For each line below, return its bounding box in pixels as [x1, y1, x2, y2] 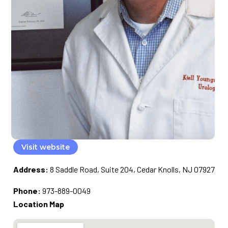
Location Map [13, 199, 64, 209]
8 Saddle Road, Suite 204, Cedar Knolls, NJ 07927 [50, 164, 215, 175]
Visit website [21, 142, 70, 152]
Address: [13, 164, 48, 175]
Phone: [13, 186, 41, 196]
